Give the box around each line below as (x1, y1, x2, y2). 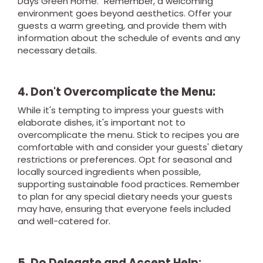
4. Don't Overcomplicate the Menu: (18, 84, 215, 100)
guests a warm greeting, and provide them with (18, 19, 227, 32)
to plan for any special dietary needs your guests (18, 190, 232, 203)
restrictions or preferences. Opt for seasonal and (18, 153, 232, 166)
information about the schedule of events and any (18, 32, 240, 44)
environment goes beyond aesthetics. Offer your (18, 7, 232, 19)
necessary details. (18, 44, 97, 56)
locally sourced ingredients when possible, (18, 166, 201, 178)
